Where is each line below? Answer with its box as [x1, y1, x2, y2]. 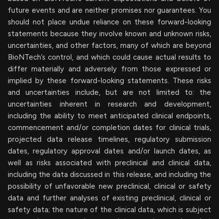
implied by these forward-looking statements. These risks [8, 76, 211, 85]
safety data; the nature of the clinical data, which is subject [8, 205, 211, 214]
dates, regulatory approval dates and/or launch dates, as [8, 146, 211, 155]
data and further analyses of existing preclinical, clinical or [8, 193, 211, 202]
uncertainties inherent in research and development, [8, 99, 211, 109]
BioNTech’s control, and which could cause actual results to [8, 52, 211, 62]
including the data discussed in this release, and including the [8, 170, 211, 179]
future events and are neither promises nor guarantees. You [8, 5, 211, 15]
